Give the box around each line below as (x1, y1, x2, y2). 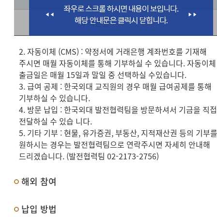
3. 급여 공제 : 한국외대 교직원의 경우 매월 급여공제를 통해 (19, 80, 212, 92)
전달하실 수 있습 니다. (19, 115, 93, 127)
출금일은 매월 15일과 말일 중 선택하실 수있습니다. (19, 69, 187, 80)
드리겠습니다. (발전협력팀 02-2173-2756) (19, 150, 159, 162)
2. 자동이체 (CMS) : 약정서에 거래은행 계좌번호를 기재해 (19, 46, 207, 57)
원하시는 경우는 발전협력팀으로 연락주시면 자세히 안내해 (19, 139, 211, 150)
